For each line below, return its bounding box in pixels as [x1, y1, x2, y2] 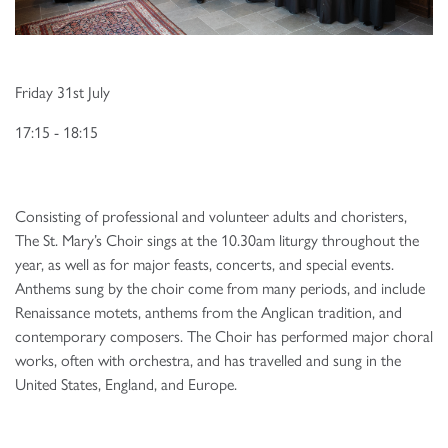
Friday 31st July [15, 79, 110, 103]
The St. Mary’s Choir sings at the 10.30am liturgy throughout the [15, 227, 419, 251]
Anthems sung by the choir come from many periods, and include [15, 275, 425, 299]
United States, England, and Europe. [15, 371, 237, 395]
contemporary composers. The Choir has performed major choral [15, 323, 433, 347]
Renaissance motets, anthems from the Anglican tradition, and [15, 299, 402, 323]
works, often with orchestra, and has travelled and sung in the [15, 347, 401, 371]
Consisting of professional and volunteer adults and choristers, [15, 203, 407, 227]
